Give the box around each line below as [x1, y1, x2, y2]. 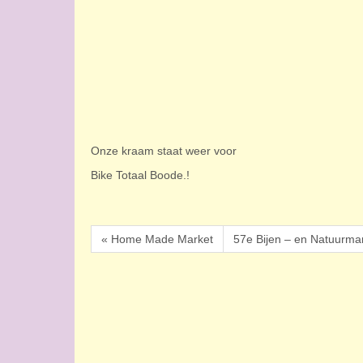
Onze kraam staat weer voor [91, 144, 237, 158]
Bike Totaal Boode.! [91, 169, 190, 182]
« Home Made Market [101, 233, 213, 246]
